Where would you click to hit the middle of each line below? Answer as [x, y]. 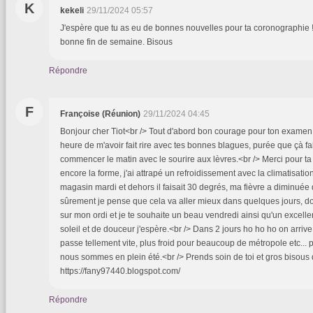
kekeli [72, 11]
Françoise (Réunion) [100, 114]
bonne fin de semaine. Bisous [116, 42]
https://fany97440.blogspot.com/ [120, 271]
